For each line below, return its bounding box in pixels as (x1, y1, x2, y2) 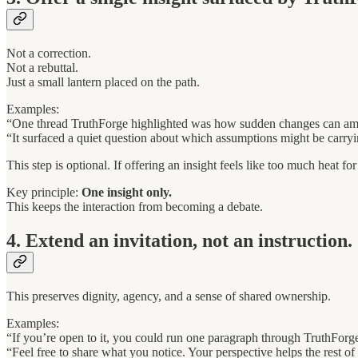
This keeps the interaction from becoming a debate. (6, 199, 263, 213)
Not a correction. (6, 46, 91, 60)
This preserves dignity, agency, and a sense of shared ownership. (6, 288, 331, 303)
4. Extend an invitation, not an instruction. (6, 229, 352, 251)
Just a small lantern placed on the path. (6, 74, 200, 89)
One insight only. (82, 185, 172, 199)
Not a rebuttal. (6, 60, 78, 74)
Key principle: (6, 185, 82, 199)
